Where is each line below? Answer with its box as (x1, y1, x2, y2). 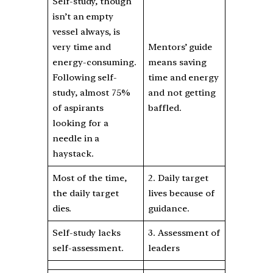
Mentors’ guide (148, 41, 212, 53)
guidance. (148, 203, 192, 214)
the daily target (52, 188, 119, 199)
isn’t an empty (52, 11, 113, 23)
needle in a (52, 133, 100, 144)
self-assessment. (52, 243, 124, 254)
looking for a (52, 118, 109, 129)
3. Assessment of (148, 227, 220, 239)
